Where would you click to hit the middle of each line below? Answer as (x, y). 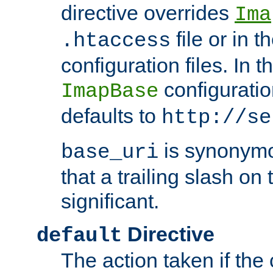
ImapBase (110, 92)
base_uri (110, 153)
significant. (110, 201)
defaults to (111, 116)
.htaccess (116, 41)
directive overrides (148, 13)
